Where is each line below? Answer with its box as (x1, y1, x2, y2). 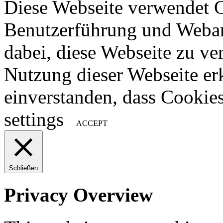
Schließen (9, 164, 38, 172)
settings (4, 108, 64, 130)
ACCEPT (76, 118, 108, 127)
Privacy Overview (4, 184, 153, 206)
